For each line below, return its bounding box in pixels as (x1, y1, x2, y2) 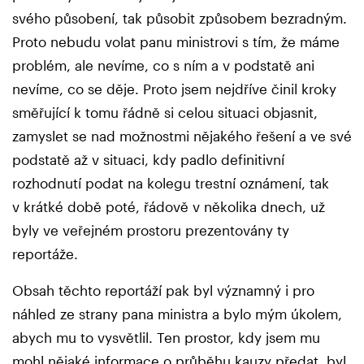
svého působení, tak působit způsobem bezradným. (12, 10, 347, 27)
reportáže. (12, 245, 82, 262)
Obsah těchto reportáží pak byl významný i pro (12, 282, 314, 299)
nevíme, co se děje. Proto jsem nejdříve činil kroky (12, 80, 336, 97)
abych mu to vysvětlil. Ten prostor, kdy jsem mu (12, 329, 320, 346)
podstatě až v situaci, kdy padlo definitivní (12, 151, 284, 168)
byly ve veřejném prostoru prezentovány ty (12, 222, 289, 239)
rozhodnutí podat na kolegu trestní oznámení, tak (12, 175, 329, 192)
